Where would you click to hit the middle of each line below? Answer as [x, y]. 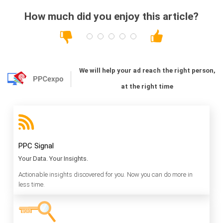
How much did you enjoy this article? [111, 16]
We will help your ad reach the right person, [147, 70]
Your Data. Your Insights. [53, 158]
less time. [32, 184]
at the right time [147, 86]
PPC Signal [36, 146]
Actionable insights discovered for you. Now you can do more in [106, 174]
